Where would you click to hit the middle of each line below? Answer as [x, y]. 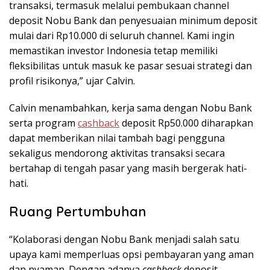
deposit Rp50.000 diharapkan [186, 123]
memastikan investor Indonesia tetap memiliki [113, 50]
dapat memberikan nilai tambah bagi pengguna [117, 138]
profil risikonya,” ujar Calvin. [72, 80]
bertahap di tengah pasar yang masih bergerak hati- [128, 168]
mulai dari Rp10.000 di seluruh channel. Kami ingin [122, 35]
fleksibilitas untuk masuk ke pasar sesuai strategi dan [130, 65]
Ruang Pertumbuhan [78, 211]
